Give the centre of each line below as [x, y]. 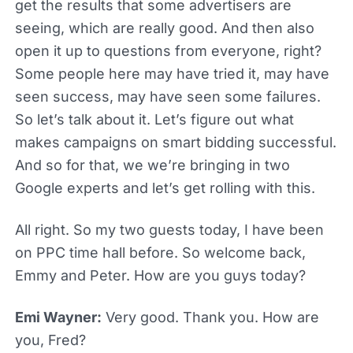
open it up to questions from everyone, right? [168, 50]
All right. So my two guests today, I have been [169, 229]
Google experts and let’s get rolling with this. [165, 188]
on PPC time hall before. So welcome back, [160, 252]
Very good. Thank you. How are [210, 317]
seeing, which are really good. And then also [164, 28]
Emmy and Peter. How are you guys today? [160, 275]
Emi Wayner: [58, 317]
